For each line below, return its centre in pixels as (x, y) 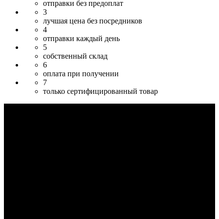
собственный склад (75, 56)
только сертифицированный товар (100, 91)
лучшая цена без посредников (93, 21)
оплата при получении (81, 73)
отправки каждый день (81, 38)
